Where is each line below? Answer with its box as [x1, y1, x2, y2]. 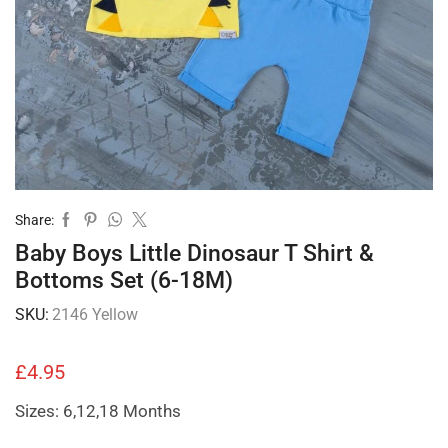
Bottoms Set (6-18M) [15, 266, 233, 294]
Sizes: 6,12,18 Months [15, 400, 181, 421]
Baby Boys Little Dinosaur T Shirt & [15, 239, 374, 267]
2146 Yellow [52, 304, 138, 324]
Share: [15, 211, 54, 228]
